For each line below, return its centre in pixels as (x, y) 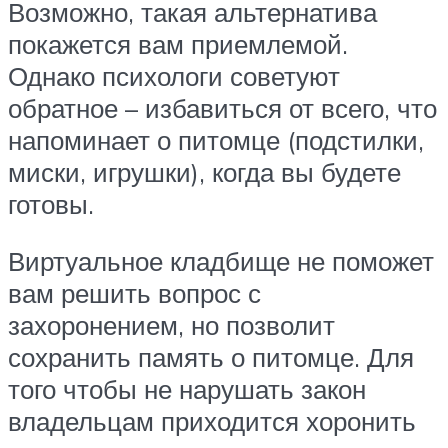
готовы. (51, 203)
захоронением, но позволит (171, 325)
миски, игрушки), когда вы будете (204, 171)
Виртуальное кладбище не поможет (221, 261)
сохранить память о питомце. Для (211, 357)
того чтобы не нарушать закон (187, 389)
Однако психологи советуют (174, 75)
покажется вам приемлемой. (178, 43)
